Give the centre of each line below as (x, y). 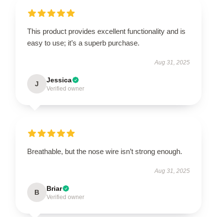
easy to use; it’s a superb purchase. (83, 43)
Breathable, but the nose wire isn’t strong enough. (105, 151)
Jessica (59, 80)
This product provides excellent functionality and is (106, 31)
